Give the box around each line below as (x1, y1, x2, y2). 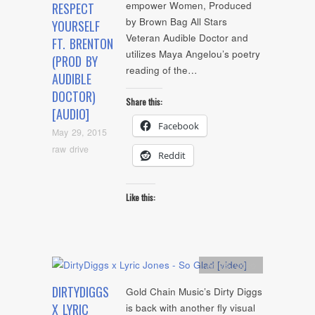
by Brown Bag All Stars (126, 15, 227, 29)
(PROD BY (52, 52, 98, 71)
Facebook (158, 119, 199, 132)
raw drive (52, 142, 89, 155)
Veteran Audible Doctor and (126, 31, 248, 45)
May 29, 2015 (52, 126, 107, 139)
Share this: (126, 95, 162, 108)
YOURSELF (52, 17, 100, 36)
